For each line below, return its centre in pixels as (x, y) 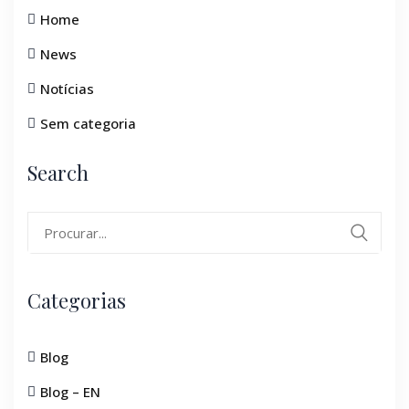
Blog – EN (70, 391)
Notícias (67, 89)
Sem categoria (88, 123)
